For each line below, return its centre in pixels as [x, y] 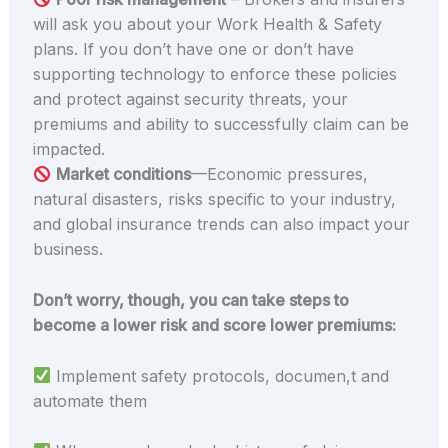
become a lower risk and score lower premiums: [214, 325]
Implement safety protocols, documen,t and [219, 375]
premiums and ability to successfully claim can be [220, 124]
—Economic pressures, [279, 174]
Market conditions [123, 174]
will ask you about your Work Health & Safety [207, 24]
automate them [89, 400]
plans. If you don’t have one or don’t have [193, 49]
